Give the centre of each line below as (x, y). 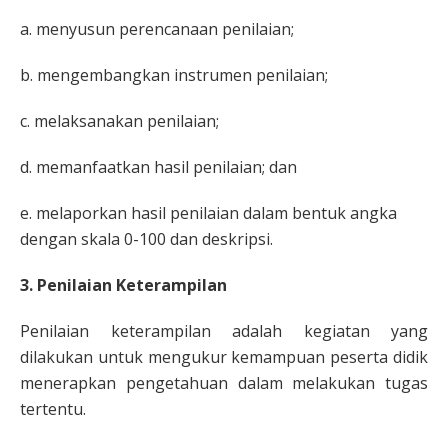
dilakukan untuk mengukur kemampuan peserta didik (224, 357)
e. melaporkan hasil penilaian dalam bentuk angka (208, 213)
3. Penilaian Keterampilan (123, 285)
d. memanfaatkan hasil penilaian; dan (158, 167)
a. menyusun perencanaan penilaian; (157, 29)
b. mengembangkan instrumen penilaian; (174, 75)
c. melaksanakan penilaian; (119, 121)
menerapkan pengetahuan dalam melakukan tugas (224, 383)
